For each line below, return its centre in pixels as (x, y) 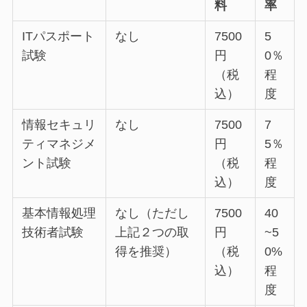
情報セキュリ (59, 125)
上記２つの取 (152, 233)
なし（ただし (152, 213)
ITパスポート (59, 37)
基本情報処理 (59, 213)
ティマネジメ (59, 144)
